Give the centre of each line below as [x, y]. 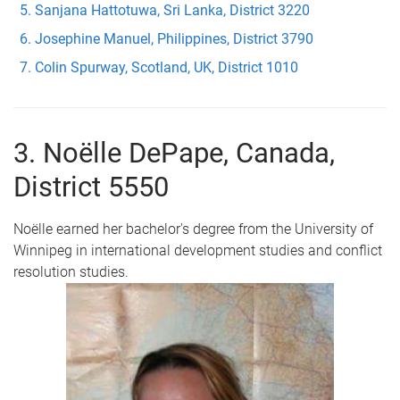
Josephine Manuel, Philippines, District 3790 [174, 39]
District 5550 [91, 187]
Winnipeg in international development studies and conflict [198, 250]
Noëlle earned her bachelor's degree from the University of [193, 229]
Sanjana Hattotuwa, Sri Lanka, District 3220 [172, 10]
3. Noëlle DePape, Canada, [174, 153]
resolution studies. [71, 272]
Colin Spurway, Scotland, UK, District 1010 [167, 67]
